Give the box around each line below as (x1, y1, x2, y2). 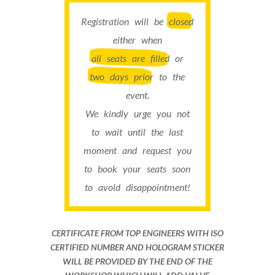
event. (125, 88, 149, 101)
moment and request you (83, 144, 192, 156)
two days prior (90, 70, 154, 82)
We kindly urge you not (85, 107, 190, 119)
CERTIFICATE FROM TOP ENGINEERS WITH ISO (51, 227, 223, 238)
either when (112, 33, 162, 45)
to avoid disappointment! (84, 180, 190, 193)
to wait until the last (91, 125, 184, 137)
